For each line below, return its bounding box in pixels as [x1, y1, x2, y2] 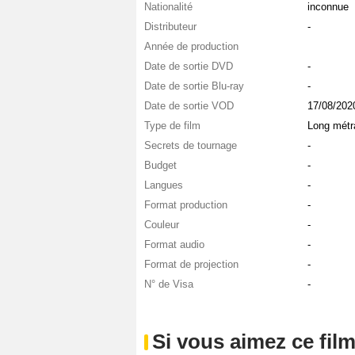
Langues [144, 179, 183, 192]
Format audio [144, 239, 204, 251]
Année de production [144, 40, 239, 53]
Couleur [144, 219, 179, 231]
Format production [144, 199, 227, 212]
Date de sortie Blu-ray [144, 80, 244, 93]
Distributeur [144, 21, 197, 33]
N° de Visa [144, 278, 193, 291]
